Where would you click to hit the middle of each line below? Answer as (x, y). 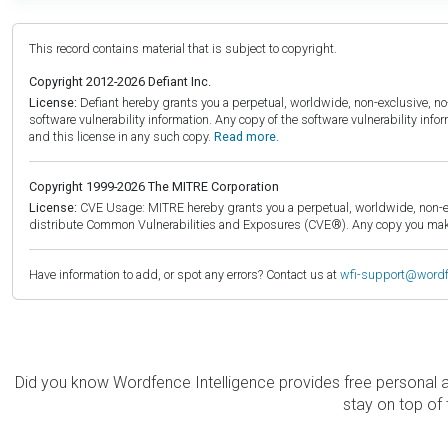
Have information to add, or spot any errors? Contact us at (184, 275)
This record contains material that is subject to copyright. (183, 49)
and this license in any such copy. (121, 137)
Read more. (246, 137)
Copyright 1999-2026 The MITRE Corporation (154, 187)
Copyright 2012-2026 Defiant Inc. (120, 82)
